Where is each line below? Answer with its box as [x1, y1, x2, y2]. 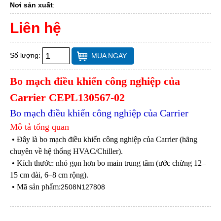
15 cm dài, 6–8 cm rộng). [10, 170, 88, 179]
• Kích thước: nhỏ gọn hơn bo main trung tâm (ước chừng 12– [10, 158, 206, 167]
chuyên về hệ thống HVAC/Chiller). [10, 147, 123, 155]
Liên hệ [10, 19, 61, 36]
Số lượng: [10, 51, 42, 59]
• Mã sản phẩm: [10, 182, 61, 191]
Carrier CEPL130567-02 [10, 91, 128, 104]
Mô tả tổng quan [10, 121, 69, 132]
